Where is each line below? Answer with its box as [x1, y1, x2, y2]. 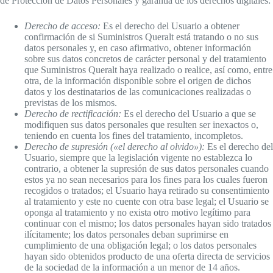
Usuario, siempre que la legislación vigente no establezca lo [24, 152, 252, 163]
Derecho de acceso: [24, 21, 101, 32]
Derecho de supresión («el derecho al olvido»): [24, 141, 205, 152]
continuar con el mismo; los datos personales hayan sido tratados [24, 218, 271, 229]
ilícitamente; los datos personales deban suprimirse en [24, 229, 229, 240]
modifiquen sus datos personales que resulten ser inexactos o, [24, 119, 258, 130]
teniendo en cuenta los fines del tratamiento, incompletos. [24, 130, 243, 141]
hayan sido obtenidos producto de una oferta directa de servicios [24, 251, 270, 262]
